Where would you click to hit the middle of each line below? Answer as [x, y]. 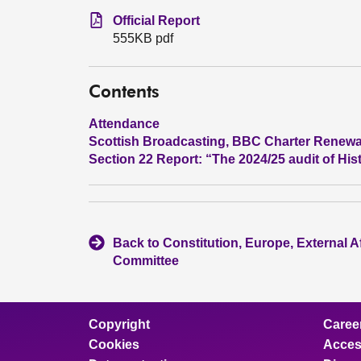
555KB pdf [143, 38]
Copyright [119, 324]
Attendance [124, 124]
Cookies [114, 344]
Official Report [156, 21]
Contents [124, 93]
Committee [146, 261]
